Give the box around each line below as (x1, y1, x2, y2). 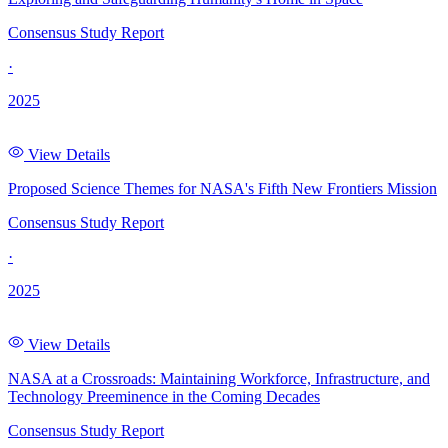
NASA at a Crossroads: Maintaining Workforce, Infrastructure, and (8, 370, 430, 388)
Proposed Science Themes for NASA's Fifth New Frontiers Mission (8, 180, 437, 198)
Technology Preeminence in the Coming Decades (8, 388, 320, 406)
